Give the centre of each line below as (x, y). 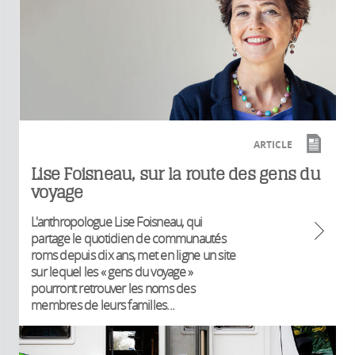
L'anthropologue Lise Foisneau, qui (117, 221)
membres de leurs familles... (103, 305)
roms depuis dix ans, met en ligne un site (134, 255)
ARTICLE (273, 144)
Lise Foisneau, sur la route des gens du (176, 174)
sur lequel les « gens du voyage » (112, 271)
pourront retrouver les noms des (113, 288)
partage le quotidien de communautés (128, 238)
